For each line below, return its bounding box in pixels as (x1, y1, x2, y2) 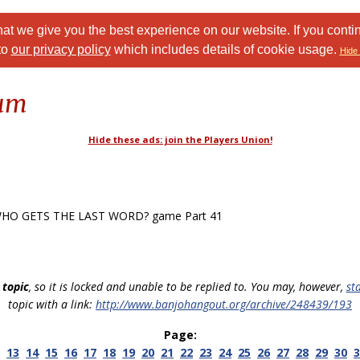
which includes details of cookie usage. (110, 43, 340, 56)
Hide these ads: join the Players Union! (88, 133, 272, 145)
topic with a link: (8, 297, 96, 312)
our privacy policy (10, 43, 111, 56)
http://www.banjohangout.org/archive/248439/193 (96, 297, 352, 312)
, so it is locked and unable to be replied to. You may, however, (28, 279, 346, 294)
